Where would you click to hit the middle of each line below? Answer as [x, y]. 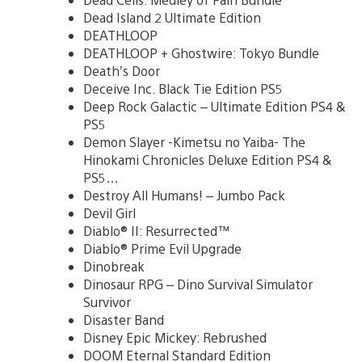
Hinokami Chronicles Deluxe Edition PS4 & [208, 159]
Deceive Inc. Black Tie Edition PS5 [183, 88]
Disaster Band [124, 319]
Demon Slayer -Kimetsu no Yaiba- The [194, 141]
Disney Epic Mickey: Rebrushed [175, 337]
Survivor [107, 301]
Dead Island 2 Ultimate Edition [172, 17]
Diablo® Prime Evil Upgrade [162, 248]
